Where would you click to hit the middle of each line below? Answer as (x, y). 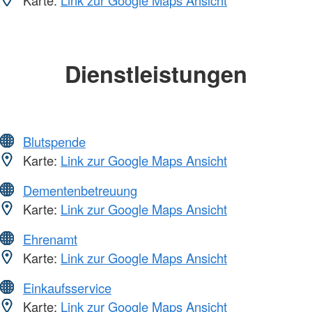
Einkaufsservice (67, 287)
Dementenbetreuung (80, 190)
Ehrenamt (50, 239)
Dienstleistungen (156, 74)
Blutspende (54, 141)
